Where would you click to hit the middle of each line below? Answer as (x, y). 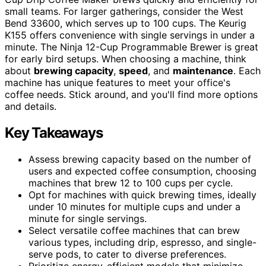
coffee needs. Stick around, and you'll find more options (131, 94)
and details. (31, 106)
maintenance (203, 70)
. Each (247, 70)
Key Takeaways (54, 132)
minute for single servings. (88, 218)
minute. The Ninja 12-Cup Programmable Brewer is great (132, 47)
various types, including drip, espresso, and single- (142, 242)
